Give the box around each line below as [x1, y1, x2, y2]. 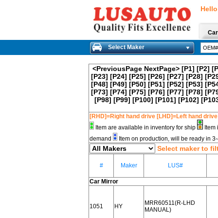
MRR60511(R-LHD [145, 200, 195, 206]
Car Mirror [90, 178, 118, 185]
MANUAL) [145, 206, 171, 213]
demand [90, 135, 113, 142]
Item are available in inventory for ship [94, 124, 197, 131]
